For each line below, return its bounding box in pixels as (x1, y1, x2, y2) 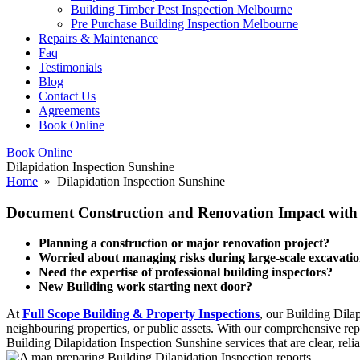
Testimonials (39, 60, 102, 74)
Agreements (39, 104, 100, 117)
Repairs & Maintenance (39, 31, 158, 45)
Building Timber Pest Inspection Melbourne (71, 2, 292, 16)
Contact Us (39, 89, 96, 103)
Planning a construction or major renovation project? (39, 236, 329, 251)
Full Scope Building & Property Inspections (22, 307, 260, 321)
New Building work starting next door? (39, 280, 252, 294)
